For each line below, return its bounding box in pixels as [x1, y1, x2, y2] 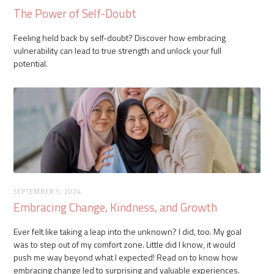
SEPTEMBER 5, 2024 [13, 186, 82, 196]
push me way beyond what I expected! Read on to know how [13, 250, 239, 264]
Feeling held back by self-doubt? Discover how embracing [13, 31, 226, 44]
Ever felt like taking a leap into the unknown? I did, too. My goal [13, 224, 242, 238]
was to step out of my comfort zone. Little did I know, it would [13, 237, 236, 251]
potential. [13, 56, 48, 70]
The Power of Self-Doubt [13, 4, 137, 22]
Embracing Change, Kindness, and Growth [13, 198, 218, 216]
